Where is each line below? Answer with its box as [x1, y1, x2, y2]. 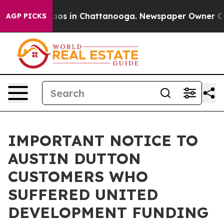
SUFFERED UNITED [8, 185, 158, 204]
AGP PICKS [6, 11, 46, 20]
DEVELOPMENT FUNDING [8, 203, 208, 222]
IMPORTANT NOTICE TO [8, 131, 198, 150]
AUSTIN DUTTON [8, 149, 141, 168]
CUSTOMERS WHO [8, 167, 148, 186]
